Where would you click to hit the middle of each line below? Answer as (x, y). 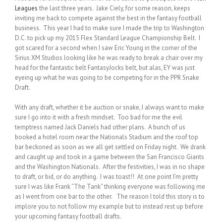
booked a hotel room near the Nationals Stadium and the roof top (107, 137)
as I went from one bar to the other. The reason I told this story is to (110, 197)
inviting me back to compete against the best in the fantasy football (108, 18)
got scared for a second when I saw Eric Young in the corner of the (106, 48)
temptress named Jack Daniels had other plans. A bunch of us (100, 127)
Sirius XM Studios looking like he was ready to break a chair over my (109, 58)
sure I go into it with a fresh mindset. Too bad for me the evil (99, 117)
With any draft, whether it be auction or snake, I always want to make (110, 108)
